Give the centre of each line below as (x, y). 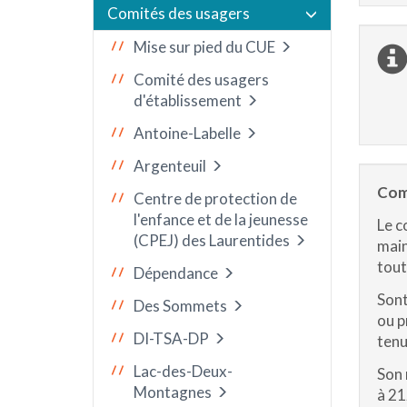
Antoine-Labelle (187, 133)
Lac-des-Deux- (183, 371)
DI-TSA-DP (171, 338)
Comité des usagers (201, 79)
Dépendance (176, 273)
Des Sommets (180, 306)
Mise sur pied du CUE (204, 47)
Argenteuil (170, 166)
